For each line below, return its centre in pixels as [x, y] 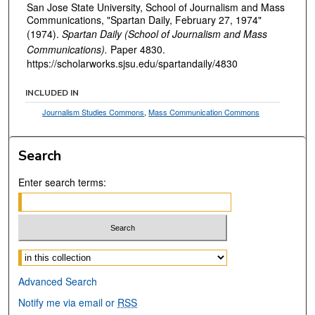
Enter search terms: [63, 182]
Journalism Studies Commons [94, 111]
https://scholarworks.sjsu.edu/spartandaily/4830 [132, 64]
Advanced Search [58, 282]
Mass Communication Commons [204, 111]
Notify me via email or [68, 303]
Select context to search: [73, 254]
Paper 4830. [136, 50]
